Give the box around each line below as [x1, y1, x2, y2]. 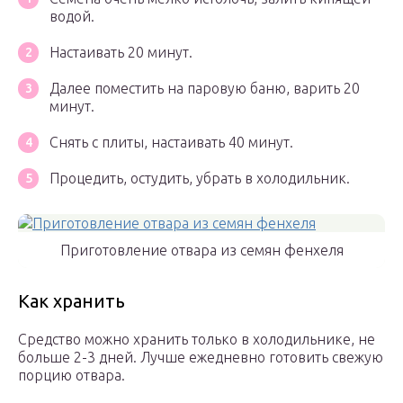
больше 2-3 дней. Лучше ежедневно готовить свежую [18, 349, 383, 366]
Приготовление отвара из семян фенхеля [59, 242, 344, 259]
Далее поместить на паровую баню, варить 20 [49, 80, 360, 97]
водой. [49, 8, 94, 25]
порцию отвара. [18, 367, 125, 384]
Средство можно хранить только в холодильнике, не [18, 331, 375, 348]
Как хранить [18, 291, 125, 312]
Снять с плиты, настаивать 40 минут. [49, 134, 293, 151]
